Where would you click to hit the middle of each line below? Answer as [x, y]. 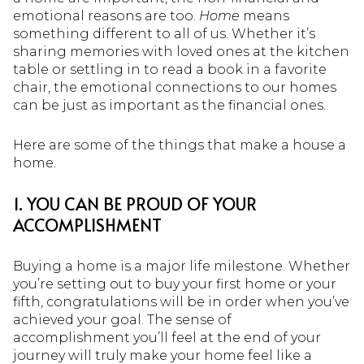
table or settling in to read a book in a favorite [170, 69]
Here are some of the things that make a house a [180, 145]
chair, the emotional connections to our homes [175, 87]
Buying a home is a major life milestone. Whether [182, 266]
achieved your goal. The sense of [122, 319]
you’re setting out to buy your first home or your [175, 284]
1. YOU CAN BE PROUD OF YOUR [135, 204]
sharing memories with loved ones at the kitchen [181, 52]
